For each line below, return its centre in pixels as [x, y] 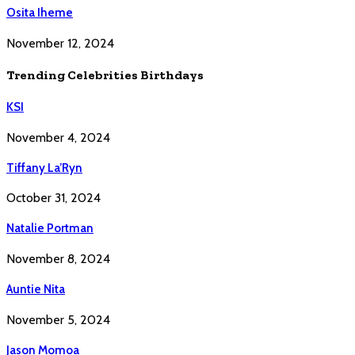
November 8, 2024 [58, 259]
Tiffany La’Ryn [44, 168]
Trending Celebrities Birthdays [105, 75]
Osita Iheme [40, 13]
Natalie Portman [50, 229]
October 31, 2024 [53, 198]
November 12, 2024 [60, 44]
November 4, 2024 [58, 137]
